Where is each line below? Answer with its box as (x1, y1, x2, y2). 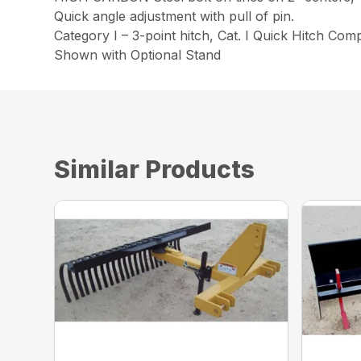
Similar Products (54, 155, 255, 185)
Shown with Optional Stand (54, 47, 222, 64)
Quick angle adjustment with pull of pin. (54, 8, 295, 25)
